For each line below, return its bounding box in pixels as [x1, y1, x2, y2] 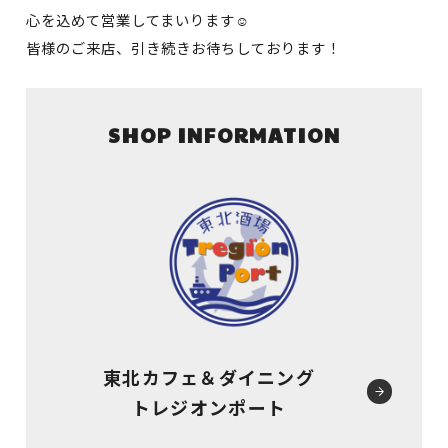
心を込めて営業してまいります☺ [26, 8, 250, 30]
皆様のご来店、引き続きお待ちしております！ [26, 36, 341, 58]
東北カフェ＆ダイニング [103, 363, 315, 390]
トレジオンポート [131, 393, 287, 420]
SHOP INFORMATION [107, 120, 341, 149]
